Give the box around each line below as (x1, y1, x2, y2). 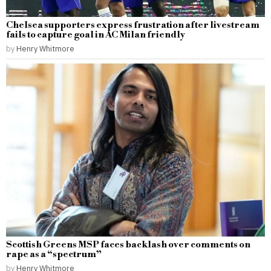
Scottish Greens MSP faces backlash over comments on (6, 238, 250, 250)
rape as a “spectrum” (6, 248, 102, 260)
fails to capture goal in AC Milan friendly (6, 29, 185, 41)
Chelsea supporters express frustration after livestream (6, 19, 260, 31)
